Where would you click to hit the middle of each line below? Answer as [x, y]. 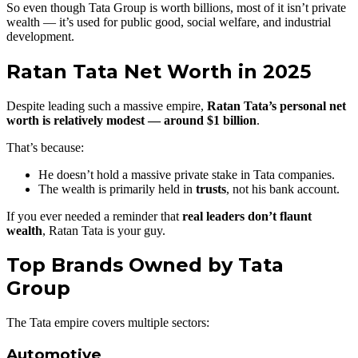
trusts [211, 189]
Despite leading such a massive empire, [107, 105]
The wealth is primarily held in [117, 189]
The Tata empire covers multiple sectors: [108, 323]
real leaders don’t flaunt [247, 216]
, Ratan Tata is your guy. [104, 230]
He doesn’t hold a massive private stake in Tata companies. [187, 174]
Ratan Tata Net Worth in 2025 [159, 71]
